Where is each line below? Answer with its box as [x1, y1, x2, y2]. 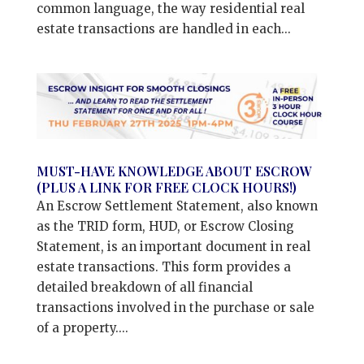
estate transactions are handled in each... [36, 20, 291, 37]
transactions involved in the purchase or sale [36, 300, 314, 316]
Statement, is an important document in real [36, 239, 310, 255]
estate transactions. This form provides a [36, 259, 291, 275]
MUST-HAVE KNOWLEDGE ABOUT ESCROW [36, 162, 312, 180]
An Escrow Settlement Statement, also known [36, 198, 318, 214]
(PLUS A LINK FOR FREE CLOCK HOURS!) [36, 179, 297, 197]
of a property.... [36, 320, 128, 336]
